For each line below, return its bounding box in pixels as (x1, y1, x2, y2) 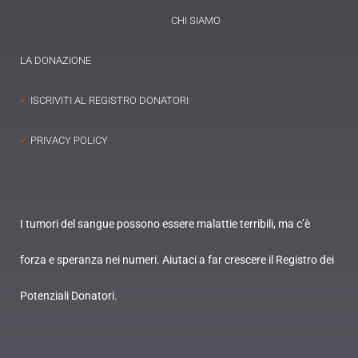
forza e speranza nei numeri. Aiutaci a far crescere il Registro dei (20, 253, 334, 267)
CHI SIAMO (170, 14, 221, 27)
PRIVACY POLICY (30, 134, 108, 147)
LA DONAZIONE (20, 54, 91, 67)
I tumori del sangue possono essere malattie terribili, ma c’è (20, 217, 310, 231)
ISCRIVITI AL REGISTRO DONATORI (30, 94, 189, 107)
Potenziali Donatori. (20, 289, 117, 303)
